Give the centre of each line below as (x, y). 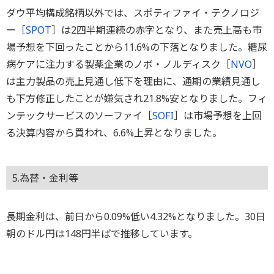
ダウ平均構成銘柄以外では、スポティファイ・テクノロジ (133, 13)
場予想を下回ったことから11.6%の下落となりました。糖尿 (137, 47)
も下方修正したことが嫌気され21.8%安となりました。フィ (137, 98)
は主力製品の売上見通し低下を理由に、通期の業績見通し (133, 81)
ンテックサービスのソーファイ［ (79, 115)
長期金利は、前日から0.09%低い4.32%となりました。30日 (136, 216)
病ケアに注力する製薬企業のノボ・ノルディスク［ (118, 64)
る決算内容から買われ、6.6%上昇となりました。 (114, 132)
